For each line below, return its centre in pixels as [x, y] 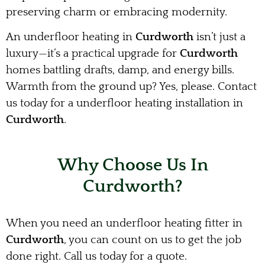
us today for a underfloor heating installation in [125, 104]
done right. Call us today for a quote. [96, 256]
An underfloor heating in [71, 37]
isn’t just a [219, 37]
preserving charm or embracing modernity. [117, 12]
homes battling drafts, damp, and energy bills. [120, 70]
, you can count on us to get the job [153, 240]
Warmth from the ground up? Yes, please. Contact [131, 87]
